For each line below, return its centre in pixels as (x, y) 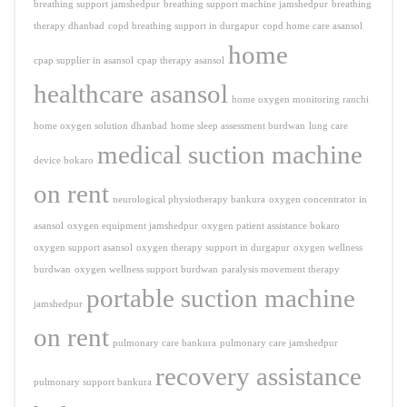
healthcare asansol (131, 94)
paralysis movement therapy (281, 270)
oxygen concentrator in (318, 200)
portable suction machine (221, 298)
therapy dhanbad (69, 26)
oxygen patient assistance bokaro (271, 226)
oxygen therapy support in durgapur (213, 248)
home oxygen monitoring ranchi (300, 100)
